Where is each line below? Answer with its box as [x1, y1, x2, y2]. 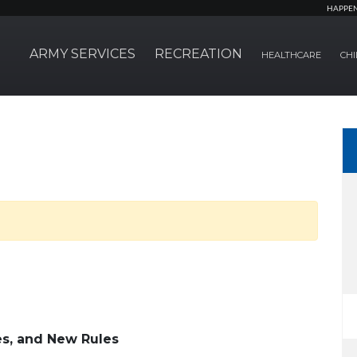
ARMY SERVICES [29, 46, 135, 61]
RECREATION [155, 46, 242, 61]
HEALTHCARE [261, 49, 321, 61]
